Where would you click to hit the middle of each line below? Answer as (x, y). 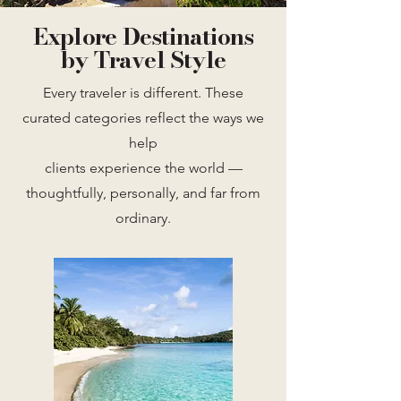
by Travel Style (143, 60)
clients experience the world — (143, 168)
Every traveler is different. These (143, 93)
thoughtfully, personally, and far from (143, 193)
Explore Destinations (143, 36)
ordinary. (143, 218)
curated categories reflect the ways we (143, 118)
